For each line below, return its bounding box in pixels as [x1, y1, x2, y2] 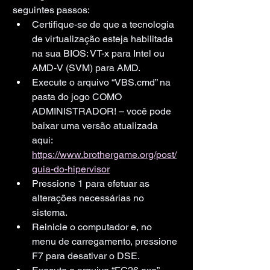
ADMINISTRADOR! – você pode [32, 105, 174, 117]
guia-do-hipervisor [32, 163, 110, 175]
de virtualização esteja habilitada [32, 33, 175, 45]
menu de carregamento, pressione [32, 235, 180, 247]
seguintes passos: [13, 4, 90, 16]
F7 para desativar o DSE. [32, 250, 140, 262]
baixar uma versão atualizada [32, 119, 160, 131]
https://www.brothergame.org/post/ [32, 148, 177, 160]
